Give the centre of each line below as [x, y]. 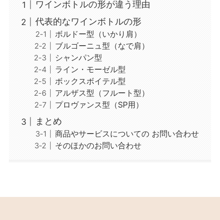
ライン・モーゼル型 [90, 69]
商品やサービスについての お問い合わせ [127, 133]
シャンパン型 [78, 57]
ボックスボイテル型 [90, 81]
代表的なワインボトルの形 [88, 21]
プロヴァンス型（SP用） [99, 104]
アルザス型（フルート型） [102, 93]
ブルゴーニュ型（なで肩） [102, 45]
